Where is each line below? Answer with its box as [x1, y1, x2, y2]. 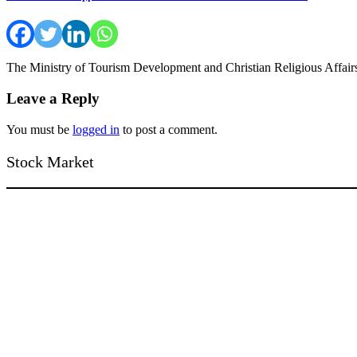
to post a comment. [120, 122, 218, 136]
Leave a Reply [6, 90, 100, 108]
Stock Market [6, 152, 94, 171]
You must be [6, 122, 73, 136]
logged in [73, 122, 120, 136]
